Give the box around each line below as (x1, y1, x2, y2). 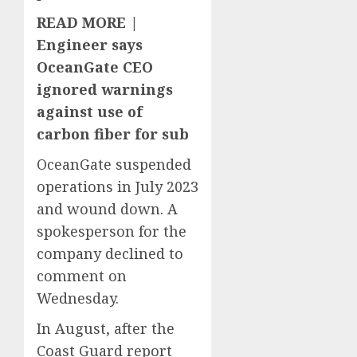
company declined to (37, 243, 183, 263)
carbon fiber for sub (37, 124, 189, 143)
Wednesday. (37, 288, 119, 308)
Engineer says (37, 34, 143, 54)
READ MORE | (37, 12, 138, 32)
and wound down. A (37, 198, 178, 218)
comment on (37, 265, 127, 285)
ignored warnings (37, 79, 173, 99)
